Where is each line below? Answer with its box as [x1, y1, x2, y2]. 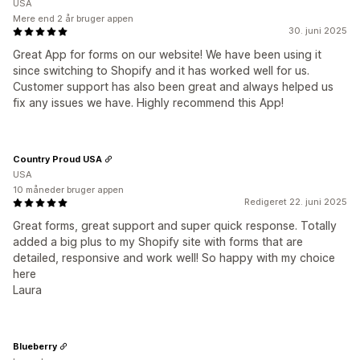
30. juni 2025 [288, 25, 347, 36]
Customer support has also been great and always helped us [13, 80, 333, 93]
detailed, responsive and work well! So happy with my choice [13, 251, 335, 264]
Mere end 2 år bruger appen [13, 13, 133, 24]
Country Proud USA [13, 153, 102, 165]
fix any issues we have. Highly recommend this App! [13, 96, 284, 109]
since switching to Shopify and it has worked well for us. [13, 63, 309, 77]
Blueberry [13, 340, 57, 352]
